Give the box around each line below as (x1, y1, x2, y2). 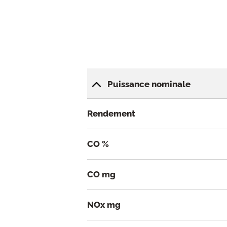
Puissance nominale (107, 79, 191, 90)
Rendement (87, 108, 135, 119)
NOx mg (87, 200, 121, 210)
